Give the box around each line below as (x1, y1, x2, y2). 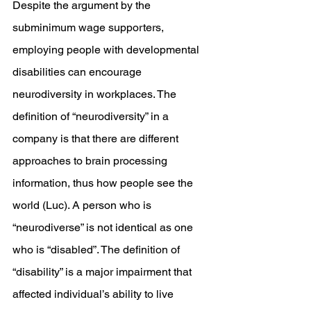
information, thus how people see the (12, 176, 196, 190)
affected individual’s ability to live (12, 287, 176, 301)
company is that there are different (12, 132, 181, 145)
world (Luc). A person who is (12, 199, 154, 212)
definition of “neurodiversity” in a (12, 110, 171, 123)
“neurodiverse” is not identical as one (12, 221, 196, 234)
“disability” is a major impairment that (12, 265, 194, 278)
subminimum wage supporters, (12, 21, 167, 34)
